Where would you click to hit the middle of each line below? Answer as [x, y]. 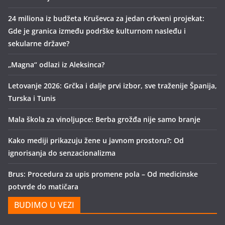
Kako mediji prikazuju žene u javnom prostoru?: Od [96, 140]
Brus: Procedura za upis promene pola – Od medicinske [103, 174]
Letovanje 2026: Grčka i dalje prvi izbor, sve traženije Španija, [113, 86]
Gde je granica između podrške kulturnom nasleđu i [97, 31]
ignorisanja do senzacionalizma [62, 153]
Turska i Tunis [32, 98]
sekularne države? [39, 43]
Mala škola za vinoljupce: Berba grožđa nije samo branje [104, 119]
